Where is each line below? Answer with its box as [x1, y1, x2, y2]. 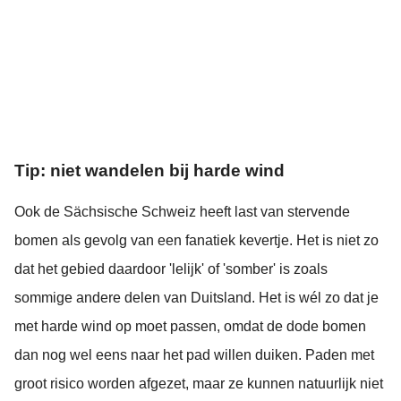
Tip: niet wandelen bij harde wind [14, 160, 285, 180]
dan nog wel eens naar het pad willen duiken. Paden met [14, 346, 374, 363]
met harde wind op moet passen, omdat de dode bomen [14, 318, 366, 334]
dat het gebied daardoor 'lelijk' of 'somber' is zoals [14, 260, 328, 277]
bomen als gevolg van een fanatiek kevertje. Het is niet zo [14, 232, 379, 248]
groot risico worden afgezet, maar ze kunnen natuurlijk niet [14, 375, 383, 391]
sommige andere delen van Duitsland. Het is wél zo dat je [14, 289, 379, 305]
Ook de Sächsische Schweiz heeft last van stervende [14, 203, 350, 219]
